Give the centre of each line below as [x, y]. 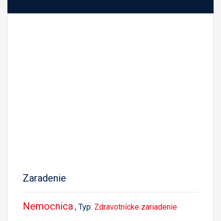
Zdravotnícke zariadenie [136, 207]
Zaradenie [44, 178]
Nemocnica [48, 206]
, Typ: [85, 207]
